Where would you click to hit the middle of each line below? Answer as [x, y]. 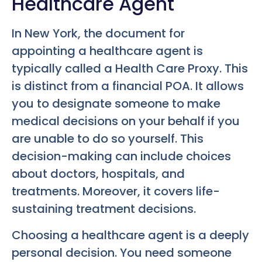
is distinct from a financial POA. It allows [128, 86]
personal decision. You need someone [122, 252]
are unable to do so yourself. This [108, 139]
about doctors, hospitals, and [98, 174]
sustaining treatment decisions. [104, 209]
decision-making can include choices [121, 156]
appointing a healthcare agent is [107, 51]
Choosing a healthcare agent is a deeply [130, 235]
